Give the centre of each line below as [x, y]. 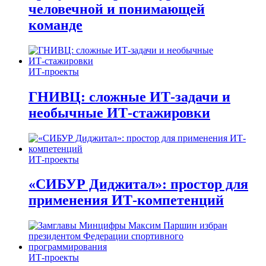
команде [56, 25]
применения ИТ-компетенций [126, 200]
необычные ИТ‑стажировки [119, 113]
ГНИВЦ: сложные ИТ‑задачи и [129, 96]
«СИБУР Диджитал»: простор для [138, 184]
